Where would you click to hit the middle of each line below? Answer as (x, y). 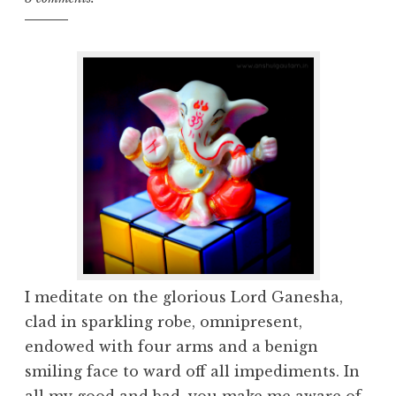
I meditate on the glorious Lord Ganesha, (184, 297)
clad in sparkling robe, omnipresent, (164, 322)
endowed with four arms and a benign (171, 347)
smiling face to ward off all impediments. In (192, 372)
